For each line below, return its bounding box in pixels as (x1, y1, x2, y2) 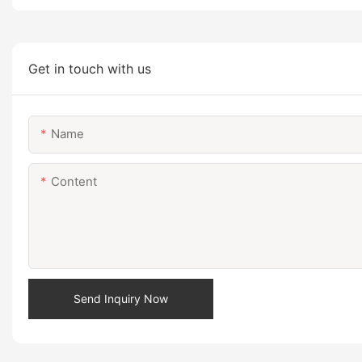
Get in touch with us (28, 60, 151, 77)
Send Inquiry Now (74, 291, 168, 305)
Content (51, 173, 97, 189)
